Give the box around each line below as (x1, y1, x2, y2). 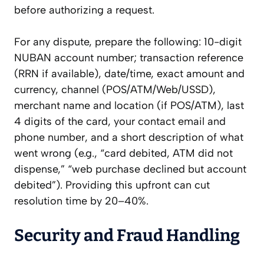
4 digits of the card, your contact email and (14, 115, 226, 128)
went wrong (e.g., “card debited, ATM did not (14, 147, 233, 160)
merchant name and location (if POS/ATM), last (14, 99, 244, 113)
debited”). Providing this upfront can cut (14, 179, 210, 192)
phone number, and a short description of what (14, 131, 243, 144)
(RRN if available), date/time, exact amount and (14, 67, 245, 81)
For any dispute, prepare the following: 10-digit (14, 35, 242, 49)
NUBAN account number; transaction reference (14, 51, 243, 65)
